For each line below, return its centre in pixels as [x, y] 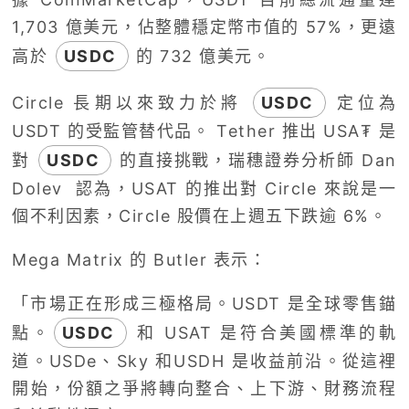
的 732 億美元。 [200, 57]
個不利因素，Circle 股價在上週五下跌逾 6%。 [200, 216]
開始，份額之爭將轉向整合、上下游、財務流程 [204, 389]
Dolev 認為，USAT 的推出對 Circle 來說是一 [204, 189]
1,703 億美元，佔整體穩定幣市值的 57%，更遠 [204, 27]
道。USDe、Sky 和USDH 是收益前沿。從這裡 [204, 362]
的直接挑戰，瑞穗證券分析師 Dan [255, 161]
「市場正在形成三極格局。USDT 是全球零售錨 [204, 304]
